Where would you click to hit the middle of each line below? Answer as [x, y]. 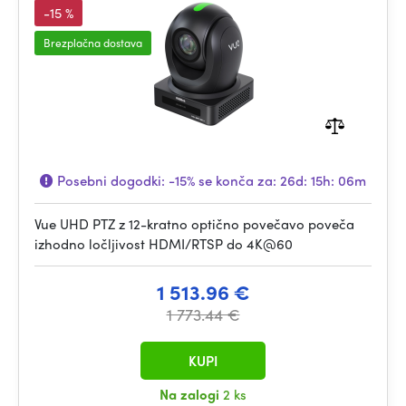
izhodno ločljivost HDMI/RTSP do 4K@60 [164, 244]
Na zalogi [191, 394]
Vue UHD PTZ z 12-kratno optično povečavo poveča [194, 224]
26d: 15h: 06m [323, 180]
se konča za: [237, 180]
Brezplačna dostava [93, 43]
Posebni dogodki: [111, 180]
